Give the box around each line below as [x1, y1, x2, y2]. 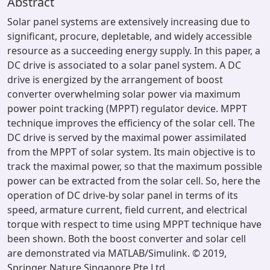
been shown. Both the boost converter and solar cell [7, 232, 246, 245]
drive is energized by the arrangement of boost [7, 73, 223, 86]
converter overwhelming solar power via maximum [7, 87, 240, 101]
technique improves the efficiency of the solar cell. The [7, 116, 255, 130]
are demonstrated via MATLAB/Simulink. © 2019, [7, 246, 227, 260]
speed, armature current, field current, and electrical [7, 203, 247, 216]
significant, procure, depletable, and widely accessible [7, 30, 252, 43]
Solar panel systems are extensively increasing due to [7, 15, 250, 28]
